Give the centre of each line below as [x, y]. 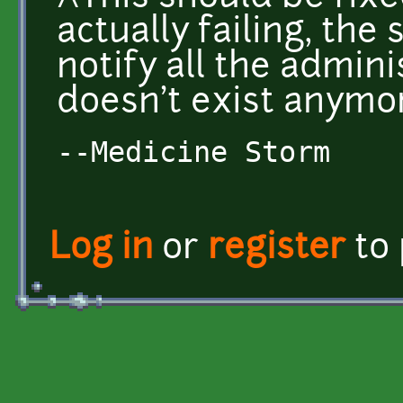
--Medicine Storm [193, 152]
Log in [101, 249]
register [277, 249]
